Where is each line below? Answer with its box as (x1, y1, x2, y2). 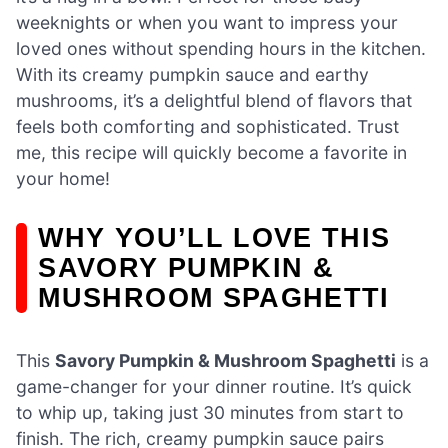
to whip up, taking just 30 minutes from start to (16, 402, 404, 424)
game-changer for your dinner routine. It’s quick (16, 376, 412, 398)
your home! (16, 167, 110, 189)
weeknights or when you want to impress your (16, 11, 398, 33)
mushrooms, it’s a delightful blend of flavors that (16, 89, 412, 111)
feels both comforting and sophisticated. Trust (16, 115, 399, 137)
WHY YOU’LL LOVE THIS (38, 221, 391, 253)
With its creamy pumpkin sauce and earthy (16, 63, 369, 85)
